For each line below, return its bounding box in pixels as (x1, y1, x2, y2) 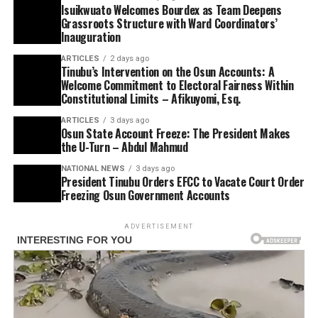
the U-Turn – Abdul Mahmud (60, 138, 188, 156)
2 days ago (109, 54, 149, 64)
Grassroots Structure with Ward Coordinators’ (60, 15, 278, 33)
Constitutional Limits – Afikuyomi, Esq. (60, 90, 241, 108)
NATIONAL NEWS (60, 164, 125, 174)
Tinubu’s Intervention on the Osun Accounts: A (60, 63, 275, 81)
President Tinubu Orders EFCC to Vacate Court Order (60, 173, 305, 191)
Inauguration (60, 28, 121, 46)
